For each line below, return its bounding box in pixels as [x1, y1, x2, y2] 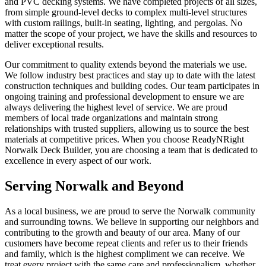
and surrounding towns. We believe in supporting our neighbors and [5, 216, 259, 227]
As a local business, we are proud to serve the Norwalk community [5, 205, 255, 216]
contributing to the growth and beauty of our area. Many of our [5, 227, 240, 237]
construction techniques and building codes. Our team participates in [5, 81, 259, 91]
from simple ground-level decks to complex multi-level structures [5, 7, 247, 17]
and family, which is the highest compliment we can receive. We [5, 248, 245, 259]
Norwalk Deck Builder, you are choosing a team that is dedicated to [5, 145, 258, 155]
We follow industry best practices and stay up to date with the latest [5, 70, 255, 80]
